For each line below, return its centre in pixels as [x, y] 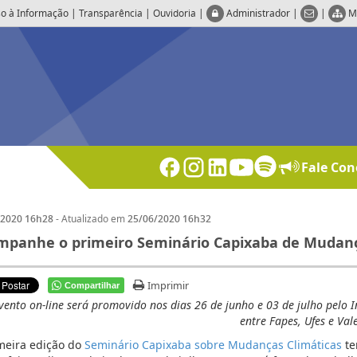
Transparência [111, 13]
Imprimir [169, 286]
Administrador [259, 13]
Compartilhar [92, 286]
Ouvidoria [175, 13]
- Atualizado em [91, 219]
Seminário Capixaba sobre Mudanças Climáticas [213, 345]
